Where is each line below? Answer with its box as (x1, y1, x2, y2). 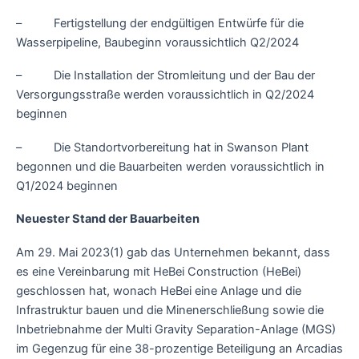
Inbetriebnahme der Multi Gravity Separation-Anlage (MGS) (16, 321, 336, 337)
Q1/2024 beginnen (16, 178, 118, 193)
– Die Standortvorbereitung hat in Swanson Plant (16, 139, 309, 155)
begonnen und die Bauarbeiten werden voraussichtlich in (16, 159, 325, 174)
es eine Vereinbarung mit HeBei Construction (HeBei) (16, 264, 301, 279)
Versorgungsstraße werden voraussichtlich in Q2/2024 (16, 87, 314, 103)
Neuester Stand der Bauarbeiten (16, 212, 200, 227)
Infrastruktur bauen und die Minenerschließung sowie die (16, 302, 324, 317)
